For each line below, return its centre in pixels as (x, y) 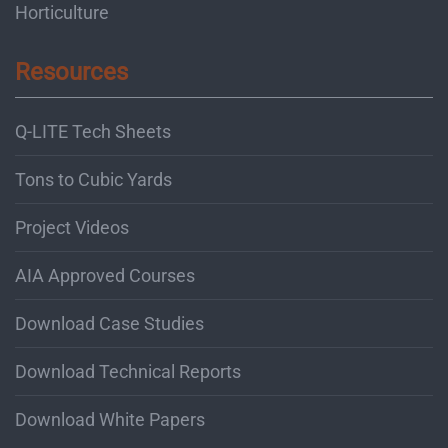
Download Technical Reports (128, 371)
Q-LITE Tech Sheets (93, 131)
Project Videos (72, 227)
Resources (71, 71)
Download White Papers (110, 419)
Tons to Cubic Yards (93, 179)
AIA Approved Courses (105, 275)
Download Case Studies (109, 323)
